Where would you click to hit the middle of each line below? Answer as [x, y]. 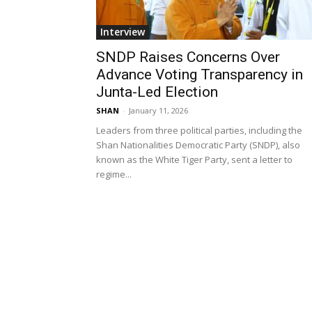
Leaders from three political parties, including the [199, 131]
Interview [123, 32]
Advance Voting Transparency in [200, 75]
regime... [114, 174]
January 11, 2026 [158, 111]
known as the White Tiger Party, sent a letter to [194, 160]
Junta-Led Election [157, 92]
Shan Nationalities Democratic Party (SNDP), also [198, 145]
